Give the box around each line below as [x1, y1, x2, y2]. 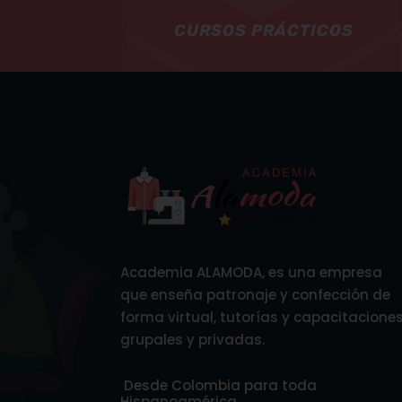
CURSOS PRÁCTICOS [173, 20, 354, 40]
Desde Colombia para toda [120, 375, 318, 395]
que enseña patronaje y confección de [120, 285, 391, 305]
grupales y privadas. [120, 330, 266, 350]
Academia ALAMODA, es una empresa [120, 263, 383, 283]
